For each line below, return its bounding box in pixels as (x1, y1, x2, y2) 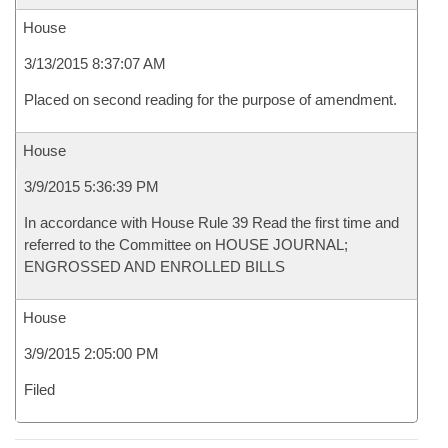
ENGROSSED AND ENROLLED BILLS (24, 258, 285, 275)
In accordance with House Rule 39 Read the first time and (24, 214, 399, 231)
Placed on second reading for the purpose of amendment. (24, 91, 397, 108)
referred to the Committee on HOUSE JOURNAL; (24, 236, 348, 253)
